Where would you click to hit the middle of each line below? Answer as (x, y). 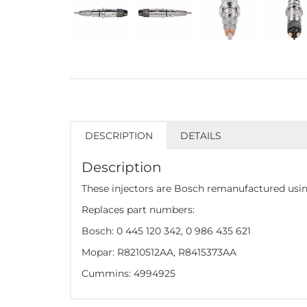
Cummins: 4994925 (128, 274)
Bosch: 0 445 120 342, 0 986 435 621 (166, 231)
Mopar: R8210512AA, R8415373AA (159, 253)
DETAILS (201, 136)
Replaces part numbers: (138, 210)
